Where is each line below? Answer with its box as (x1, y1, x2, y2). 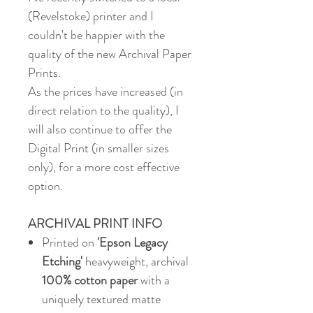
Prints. (28, 64, 64, 82)
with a (140, 271, 170, 290)
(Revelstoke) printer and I (28, 7, 154, 26)
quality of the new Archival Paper (28, 45, 191, 64)
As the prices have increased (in (28, 82, 183, 101)
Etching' (42, 252, 85, 271)
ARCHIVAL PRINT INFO (28, 214, 162, 233)
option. (28, 177, 68, 196)
